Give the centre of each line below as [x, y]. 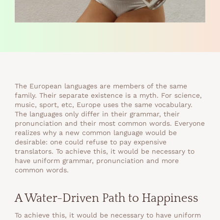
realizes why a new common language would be [96, 132]
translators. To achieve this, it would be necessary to [105, 151]
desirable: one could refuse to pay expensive [91, 142]
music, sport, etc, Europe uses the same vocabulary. [104, 104]
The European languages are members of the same [101, 86]
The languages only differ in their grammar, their [97, 114]
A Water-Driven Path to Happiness [107, 198]
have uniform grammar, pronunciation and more [97, 160]
